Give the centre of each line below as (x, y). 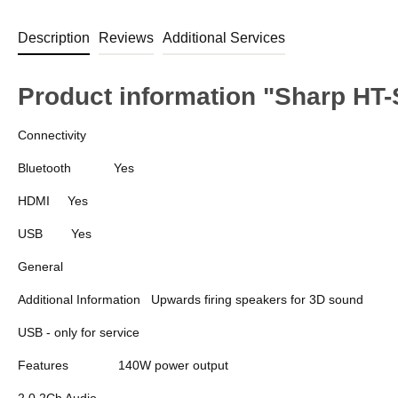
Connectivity (52, 135)
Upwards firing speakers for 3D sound (257, 299)
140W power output (173, 365)
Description (54, 37)
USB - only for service (79, 332)
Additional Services (224, 37)
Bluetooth (44, 167)
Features (43, 365)
